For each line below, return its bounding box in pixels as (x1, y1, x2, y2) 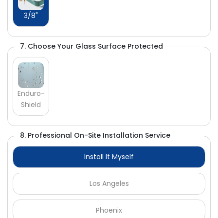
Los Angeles (89, 179, 129, 189)
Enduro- (17, 89, 45, 99)
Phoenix (96, 205, 122, 216)
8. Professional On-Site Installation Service (20, 130, 170, 141)
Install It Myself (84, 152, 134, 162)
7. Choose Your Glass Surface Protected (20, 41, 163, 52)
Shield (21, 100, 41, 110)
